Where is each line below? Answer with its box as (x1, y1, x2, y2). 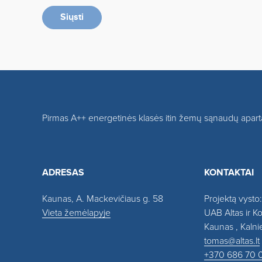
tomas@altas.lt (204, 236, 260, 246)
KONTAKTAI (204, 168, 254, 178)
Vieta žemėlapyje (42, 208, 111, 218)
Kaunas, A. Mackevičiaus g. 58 (42, 194, 163, 204)
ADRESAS (42, 168, 84, 178)
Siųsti (60, 13, 84, 22)
